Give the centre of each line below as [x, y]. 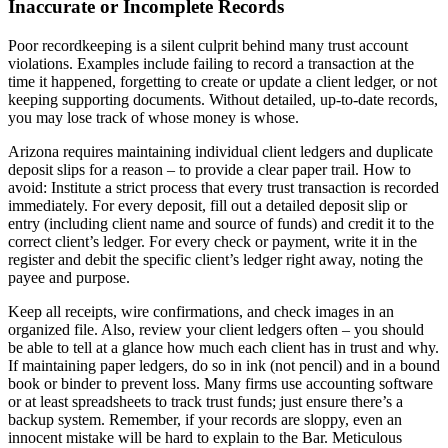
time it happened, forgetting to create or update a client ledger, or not [222, 81]
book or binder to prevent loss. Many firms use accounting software [220, 383]
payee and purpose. [71, 277]
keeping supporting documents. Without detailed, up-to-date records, [223, 99]
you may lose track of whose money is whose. [155, 117]
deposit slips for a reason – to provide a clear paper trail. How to [209, 169]
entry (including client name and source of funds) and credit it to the [221, 223]
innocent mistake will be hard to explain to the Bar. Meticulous [205, 437]
